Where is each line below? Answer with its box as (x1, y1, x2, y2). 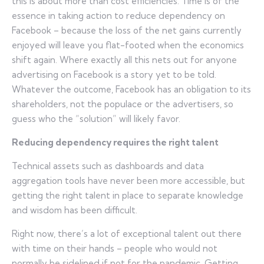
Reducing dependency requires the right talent (12, 136, 219, 148)
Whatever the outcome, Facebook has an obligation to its (12, 83, 251, 95)
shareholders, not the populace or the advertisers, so (12, 98, 233, 110)
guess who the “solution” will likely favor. (12, 113, 180, 124)
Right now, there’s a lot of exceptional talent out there (12, 227, 242, 239)
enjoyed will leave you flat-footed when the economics (12, 39, 244, 51)
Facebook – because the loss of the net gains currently (12, 24, 242, 36)
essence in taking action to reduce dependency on (12, 9, 225, 21)
